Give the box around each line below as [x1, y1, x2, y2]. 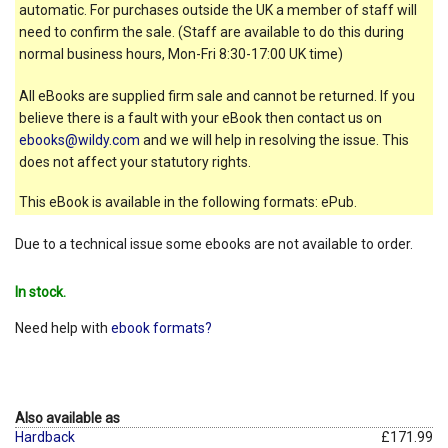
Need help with [15, 319, 111, 336]
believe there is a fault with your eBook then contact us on [19, 109, 382, 126]
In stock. [15, 283, 66, 300]
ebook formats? [111, 319, 212, 336]
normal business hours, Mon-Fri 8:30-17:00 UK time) [19, 45, 343, 62]
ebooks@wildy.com [19, 131, 140, 148]
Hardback [15, 428, 75, 445]
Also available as [15, 409, 120, 426]
